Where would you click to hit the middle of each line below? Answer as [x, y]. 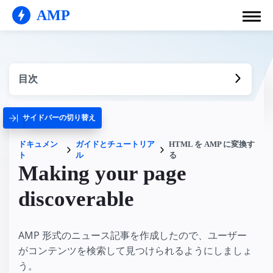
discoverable [76, 199]
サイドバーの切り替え [59, 118]
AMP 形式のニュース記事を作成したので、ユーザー [133, 236]
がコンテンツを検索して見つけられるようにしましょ [135, 251]
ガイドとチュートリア [115, 144]
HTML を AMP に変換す [211, 144]
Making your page [102, 173]
